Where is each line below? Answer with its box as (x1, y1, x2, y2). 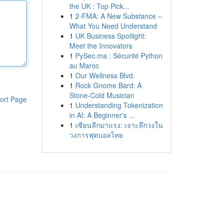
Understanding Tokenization (75, 100, 163, 110)
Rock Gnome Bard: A (75, 80, 142, 90)
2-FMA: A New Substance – (75, 11, 162, 21)
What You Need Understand (69, 21, 157, 31)
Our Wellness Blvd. (75, 70, 135, 80)
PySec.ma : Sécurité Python (75, 51, 163, 60)
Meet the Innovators (69, 41, 132, 51)
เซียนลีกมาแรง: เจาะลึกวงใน (75, 120, 163, 130)
